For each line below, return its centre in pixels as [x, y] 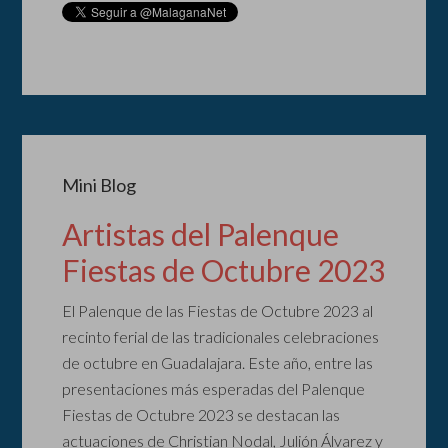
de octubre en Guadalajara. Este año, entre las [218, 362]
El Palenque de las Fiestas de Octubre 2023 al [218, 310]
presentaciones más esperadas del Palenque [214, 388]
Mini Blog [99, 185]
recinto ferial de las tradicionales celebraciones [221, 336]
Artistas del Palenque [201, 234]
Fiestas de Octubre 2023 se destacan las [201, 414]
